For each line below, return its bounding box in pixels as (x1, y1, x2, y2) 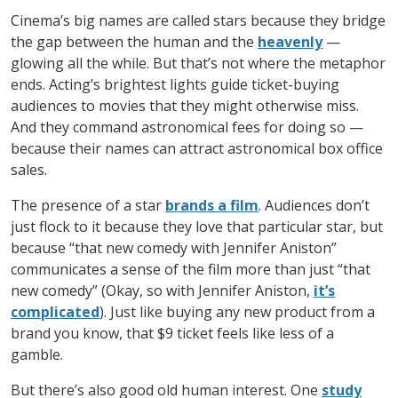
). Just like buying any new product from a (99, 302, 375, 322)
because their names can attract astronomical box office (11, 139, 383, 159)
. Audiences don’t (259, 195, 370, 216)
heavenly (258, 32, 322, 52)
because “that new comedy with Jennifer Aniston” (11, 238, 337, 259)
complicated (11, 302, 99, 322)
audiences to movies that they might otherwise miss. (11, 96, 359, 116)
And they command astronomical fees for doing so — (11, 117, 363, 138)
